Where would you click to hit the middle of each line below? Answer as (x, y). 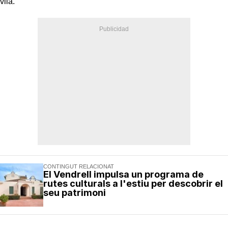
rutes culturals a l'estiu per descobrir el (133, 183)
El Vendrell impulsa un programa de (123, 174)
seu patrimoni (75, 192)
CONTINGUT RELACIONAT (79, 166)
